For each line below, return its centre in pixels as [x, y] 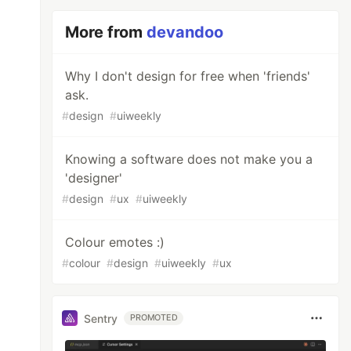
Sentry [101, 318]
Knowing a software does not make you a [189, 159]
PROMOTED [154, 318]
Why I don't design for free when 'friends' [188, 76]
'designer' [94, 178]
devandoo [185, 32]
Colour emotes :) [115, 242]
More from [106, 32]
